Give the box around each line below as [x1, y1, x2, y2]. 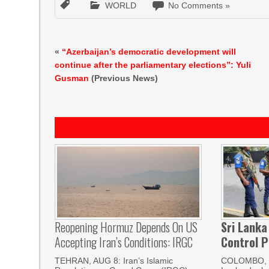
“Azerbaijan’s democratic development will [62, 47, 237, 56]
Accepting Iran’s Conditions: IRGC [55, 233, 193, 252]
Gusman [55, 73, 89, 83]
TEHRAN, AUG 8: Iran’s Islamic [55, 256, 174, 266]
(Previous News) [89, 73, 159, 83]
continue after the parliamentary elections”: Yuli [55, 60, 252, 70]
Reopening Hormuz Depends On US [55, 218, 198, 237]
